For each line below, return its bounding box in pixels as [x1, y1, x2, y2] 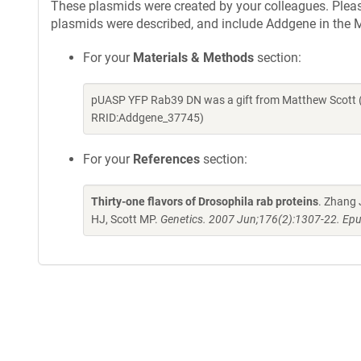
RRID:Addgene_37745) [91, 111, 204, 124]
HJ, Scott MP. [91, 213, 160, 226]
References [133, 151, 200, 167]
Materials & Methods [133, 50, 254, 65]
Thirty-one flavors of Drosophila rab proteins [91, 195, 318, 208]
